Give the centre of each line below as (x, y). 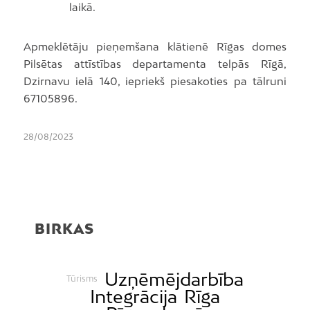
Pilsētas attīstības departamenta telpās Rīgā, (155, 63)
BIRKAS (64, 228)
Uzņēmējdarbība (174, 279)
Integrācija (134, 296)
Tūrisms (82, 279)
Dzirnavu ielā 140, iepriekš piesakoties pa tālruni (155, 81)
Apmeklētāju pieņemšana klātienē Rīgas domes (155, 46)
